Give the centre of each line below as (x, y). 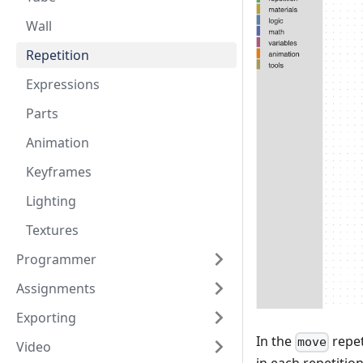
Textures (52, 230)
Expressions (63, 84)
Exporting (46, 318)
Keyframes (59, 172)
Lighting (51, 201)
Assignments (56, 288)
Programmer (56, 259)
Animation (58, 143)
